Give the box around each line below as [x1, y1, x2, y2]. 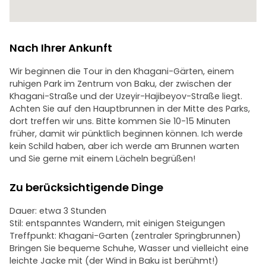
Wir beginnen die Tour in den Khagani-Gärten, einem [9, 65, 234, 77]
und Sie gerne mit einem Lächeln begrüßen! [9, 153, 195, 164]
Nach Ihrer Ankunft [9, 40, 112, 55]
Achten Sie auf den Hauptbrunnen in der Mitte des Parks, [9, 103, 250, 115]
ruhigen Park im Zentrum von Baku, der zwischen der [9, 78, 232, 90]
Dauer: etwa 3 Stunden [9, 205, 106, 217]
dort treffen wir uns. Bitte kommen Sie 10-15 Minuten [9, 115, 230, 127]
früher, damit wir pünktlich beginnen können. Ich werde [9, 128, 243, 140]
